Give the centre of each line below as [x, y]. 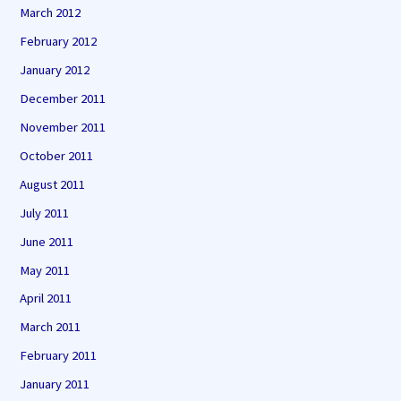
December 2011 [63, 98]
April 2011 [46, 299]
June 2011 [47, 241]
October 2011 [57, 155]
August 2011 [53, 184]
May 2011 [45, 270]
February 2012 [59, 42]
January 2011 [55, 384]
